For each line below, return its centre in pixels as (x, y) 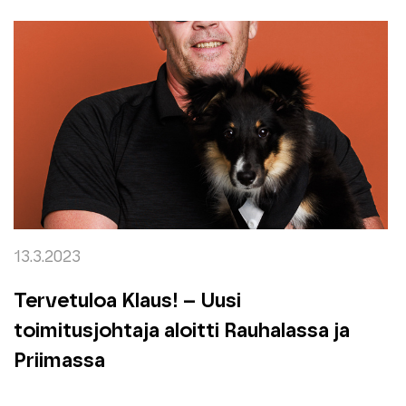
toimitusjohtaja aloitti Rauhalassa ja (181, 331)
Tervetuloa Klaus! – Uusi (127, 301)
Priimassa (59, 361)
